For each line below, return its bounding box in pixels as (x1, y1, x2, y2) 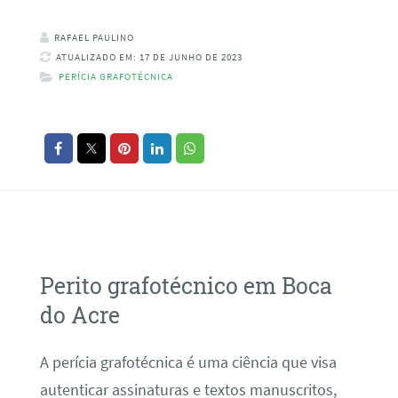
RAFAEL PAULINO (53, 31, 134, 44)
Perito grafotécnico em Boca (39, 270, 332, 300)
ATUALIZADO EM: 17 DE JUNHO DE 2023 (55, 51, 243, 64)
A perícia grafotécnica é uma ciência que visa (39, 353, 337, 373)
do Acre (39, 299, 120, 330)
